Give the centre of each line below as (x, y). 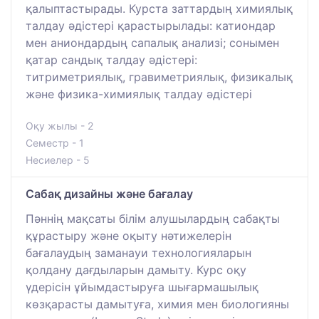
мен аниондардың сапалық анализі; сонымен (152, 42)
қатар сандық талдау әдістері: (111, 59)
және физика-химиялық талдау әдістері (139, 94)
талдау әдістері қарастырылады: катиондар (151, 25)
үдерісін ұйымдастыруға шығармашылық (142, 287)
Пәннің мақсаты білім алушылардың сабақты (153, 218)
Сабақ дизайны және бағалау (109, 193)
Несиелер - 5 (58, 159)
